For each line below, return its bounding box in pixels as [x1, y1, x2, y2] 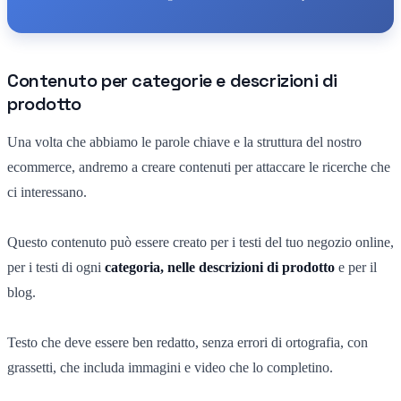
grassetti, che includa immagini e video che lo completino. [7, 359, 333, 375]
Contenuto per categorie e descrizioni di [7, 68, 338, 92]
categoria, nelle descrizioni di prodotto [101, 259, 335, 275]
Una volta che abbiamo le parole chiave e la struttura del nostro [7, 133, 362, 149]
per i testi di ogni [7, 259, 101, 275]
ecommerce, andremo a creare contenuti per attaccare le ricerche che [7, 158, 390, 175]
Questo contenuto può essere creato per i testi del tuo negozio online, [7, 234, 394, 250]
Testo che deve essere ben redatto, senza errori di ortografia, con [7, 334, 368, 350]
